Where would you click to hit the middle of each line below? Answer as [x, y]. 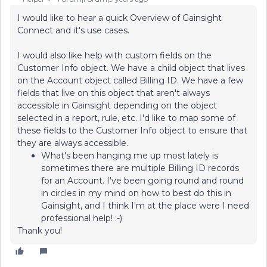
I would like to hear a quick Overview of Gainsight [119, 18]
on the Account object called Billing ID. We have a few [130, 80]
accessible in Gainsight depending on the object [117, 105]
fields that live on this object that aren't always [114, 93]
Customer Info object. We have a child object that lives [131, 68]
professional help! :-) [82, 218]
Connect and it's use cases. [73, 30]
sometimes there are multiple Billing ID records [140, 168]
